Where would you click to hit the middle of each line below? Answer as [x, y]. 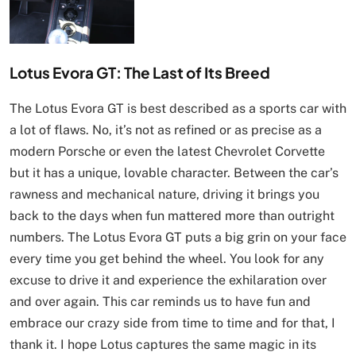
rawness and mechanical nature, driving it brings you [164, 194]
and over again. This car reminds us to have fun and [160, 301]
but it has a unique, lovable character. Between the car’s [174, 172]
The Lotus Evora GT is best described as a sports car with [178, 108]
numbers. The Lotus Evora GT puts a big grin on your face [178, 237]
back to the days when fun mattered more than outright [172, 215]
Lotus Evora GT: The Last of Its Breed [140, 72]
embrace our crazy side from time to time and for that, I [172, 323]
